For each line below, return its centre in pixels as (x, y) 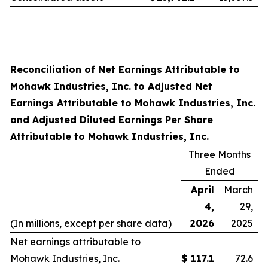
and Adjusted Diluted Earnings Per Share (112, 120)
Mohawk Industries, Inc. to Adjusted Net (111, 86)
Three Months (220, 154)
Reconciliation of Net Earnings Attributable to (125, 69)
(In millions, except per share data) (91, 223)
